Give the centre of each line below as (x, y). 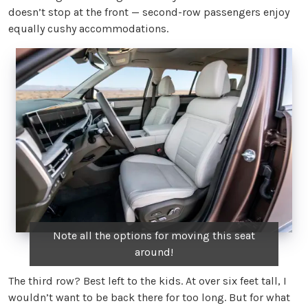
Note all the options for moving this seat (154, 235)
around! (154, 252)
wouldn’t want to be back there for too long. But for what (149, 297)
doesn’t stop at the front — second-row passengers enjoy (149, 12)
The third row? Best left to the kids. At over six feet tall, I (147, 280)
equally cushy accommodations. (88, 28)
